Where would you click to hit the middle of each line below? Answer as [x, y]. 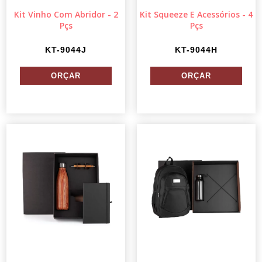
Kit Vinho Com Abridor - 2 [66, 15]
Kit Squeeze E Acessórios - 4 [196, 15]
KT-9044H [196, 50]
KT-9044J [66, 50]
